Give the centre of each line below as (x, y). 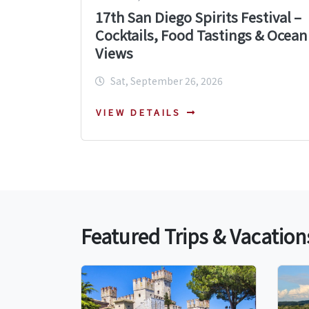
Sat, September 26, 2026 (167, 80)
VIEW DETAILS (139, 112)
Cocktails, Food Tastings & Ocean (201, 34)
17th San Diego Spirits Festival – (198, 17)
